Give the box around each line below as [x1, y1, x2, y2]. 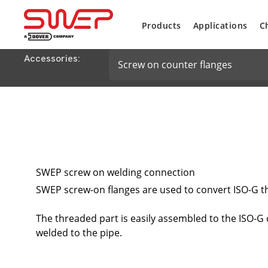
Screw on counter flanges [118, 58, 232, 71]
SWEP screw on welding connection [36, 166, 195, 179]
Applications [193, 19, 248, 31]
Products [142, 19, 181, 31]
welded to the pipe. [36, 226, 122, 239]
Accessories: [24, 52, 80, 65]
